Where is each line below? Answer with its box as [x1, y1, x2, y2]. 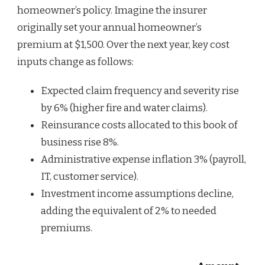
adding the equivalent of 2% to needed [41, 205, 216, 218]
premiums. [41, 222, 92, 235]
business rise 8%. [41, 136, 119, 149]
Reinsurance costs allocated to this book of [41, 119, 238, 132]
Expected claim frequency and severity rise [41, 85, 239, 98]
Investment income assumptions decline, [41, 188, 234, 201]
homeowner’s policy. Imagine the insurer [17, 4, 207, 17]
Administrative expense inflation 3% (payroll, [41, 153, 246, 166]
